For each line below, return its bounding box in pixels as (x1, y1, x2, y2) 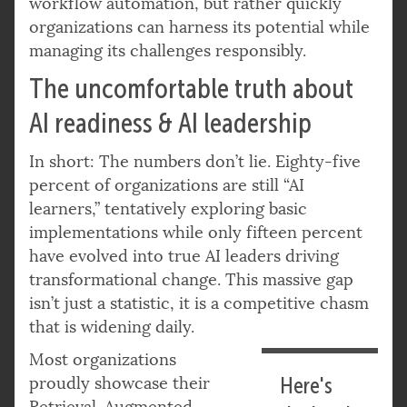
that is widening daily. (29, 316, 194, 337)
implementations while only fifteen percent (29, 222, 362, 243)
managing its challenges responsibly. (29, 40, 306, 61)
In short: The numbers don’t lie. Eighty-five (29, 151, 361, 172)
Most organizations (29, 349, 176, 370)
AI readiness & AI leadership (29, 107, 312, 138)
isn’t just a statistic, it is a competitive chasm (29, 293, 369, 313)
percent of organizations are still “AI (29, 174, 304, 195)
